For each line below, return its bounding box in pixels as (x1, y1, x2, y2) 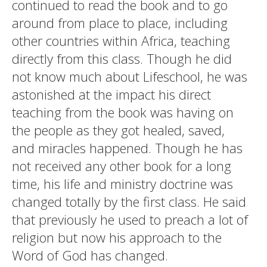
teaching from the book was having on (12, 103, 234, 121)
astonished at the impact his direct (12, 85, 211, 103)
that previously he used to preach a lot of (12, 210, 248, 228)
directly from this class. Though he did (12, 49, 232, 67)
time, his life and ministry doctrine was (12, 175, 233, 193)
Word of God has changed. (12, 246, 168, 264)
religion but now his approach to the (12, 228, 222, 246)
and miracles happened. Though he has (12, 139, 243, 157)
